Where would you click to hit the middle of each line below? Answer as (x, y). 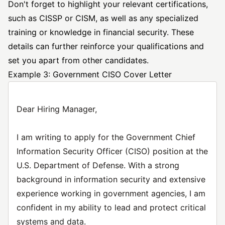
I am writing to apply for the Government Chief (106, 137)
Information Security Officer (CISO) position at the (112, 151)
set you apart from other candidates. (78, 60)
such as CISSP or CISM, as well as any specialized (103, 18)
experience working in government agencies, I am (111, 193)
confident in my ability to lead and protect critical (111, 207)
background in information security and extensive (111, 179)
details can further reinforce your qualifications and (106, 46)
